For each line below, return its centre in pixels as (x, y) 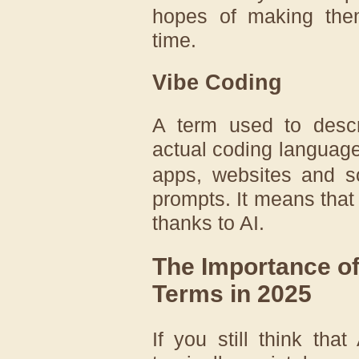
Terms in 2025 (232, 294)
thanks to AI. (208, 222)
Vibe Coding (217, 82)
